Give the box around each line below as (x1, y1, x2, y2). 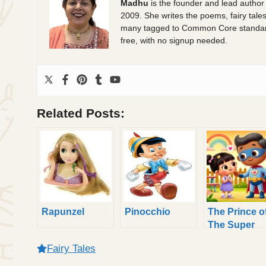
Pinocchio (125, 206, 170, 217)
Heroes (208, 232, 240, 243)
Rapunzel (42, 206, 84, 217)
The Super (208, 219, 255, 230)
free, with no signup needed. (121, 35, 227, 45)
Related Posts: (37, 106, 125, 121)
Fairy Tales (47, 243, 96, 255)
